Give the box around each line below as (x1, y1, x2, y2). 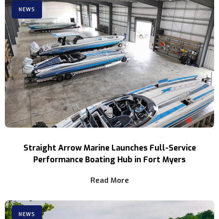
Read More (90, 175, 129, 186)
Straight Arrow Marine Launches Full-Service (23, 143, 196, 153)
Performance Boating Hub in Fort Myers (33, 154, 186, 165)
